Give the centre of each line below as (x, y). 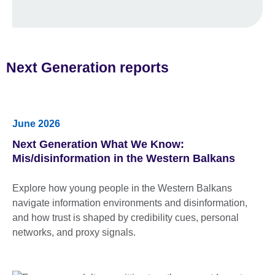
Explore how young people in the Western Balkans (122, 188)
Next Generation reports (87, 67)
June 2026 (36, 123)
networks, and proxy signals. (74, 232)
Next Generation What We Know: (98, 144)
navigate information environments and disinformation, (130, 203)
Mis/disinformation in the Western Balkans (124, 158)
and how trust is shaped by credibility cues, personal (126, 217)
